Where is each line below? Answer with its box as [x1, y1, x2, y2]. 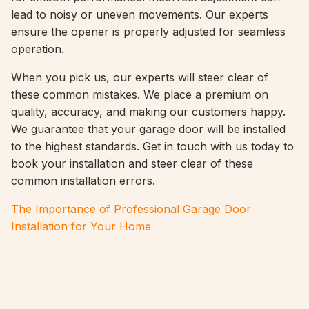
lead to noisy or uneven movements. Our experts [11, 8, 268, 21]
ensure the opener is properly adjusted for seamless [11, 25, 286, 39]
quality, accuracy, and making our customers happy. [11, 105, 286, 119]
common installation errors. [11, 174, 155, 188]
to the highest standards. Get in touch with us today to [11, 139, 294, 153]
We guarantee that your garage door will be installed [11, 122, 286, 136]
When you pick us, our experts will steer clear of [11, 70, 268, 84]
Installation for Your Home [11, 219, 151, 233]
